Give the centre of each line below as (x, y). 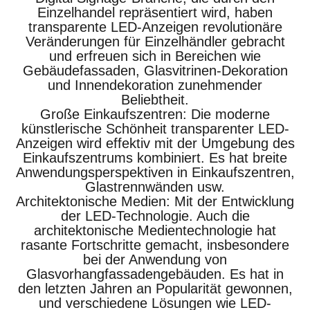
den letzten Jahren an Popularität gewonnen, (155, 288)
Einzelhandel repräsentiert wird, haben (155, 12)
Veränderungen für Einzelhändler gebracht (155, 41)
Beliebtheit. (155, 99)
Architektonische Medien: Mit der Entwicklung (155, 201)
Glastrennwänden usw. (155, 186)
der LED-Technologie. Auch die (155, 216)
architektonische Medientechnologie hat (155, 230)
